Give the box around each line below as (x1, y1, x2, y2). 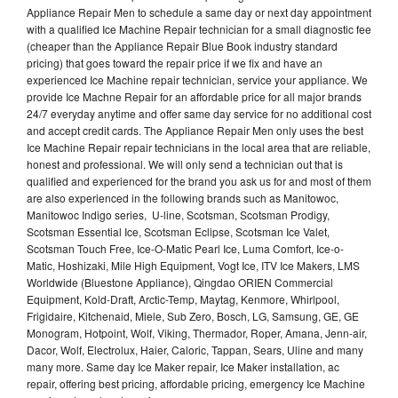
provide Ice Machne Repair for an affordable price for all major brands (27, 88, 362, 104)
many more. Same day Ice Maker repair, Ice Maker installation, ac (27, 358, 339, 374)
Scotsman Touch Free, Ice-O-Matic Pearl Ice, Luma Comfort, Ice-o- (27, 240, 344, 256)
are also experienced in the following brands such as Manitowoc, (27, 189, 338, 205)
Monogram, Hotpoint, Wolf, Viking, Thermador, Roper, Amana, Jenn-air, (27, 324, 367, 340)
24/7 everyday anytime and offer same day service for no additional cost (27, 105, 371, 121)
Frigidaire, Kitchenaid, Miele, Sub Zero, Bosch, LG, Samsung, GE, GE (27, 307, 359, 323)
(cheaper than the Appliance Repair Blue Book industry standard (27, 37, 338, 53)
